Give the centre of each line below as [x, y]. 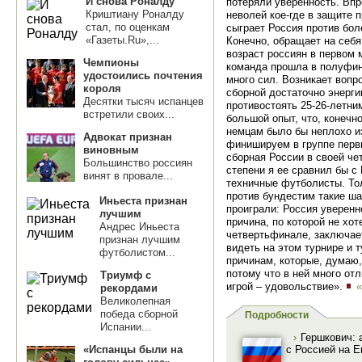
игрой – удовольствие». [286, 286]
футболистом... [137, 253]
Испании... [126, 327]
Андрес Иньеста [139, 227]
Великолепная [135, 301]
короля [102, 88]
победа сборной [139, 314]
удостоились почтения [143, 76]
